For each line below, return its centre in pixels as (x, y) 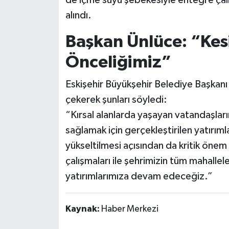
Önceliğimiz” (118, 62)
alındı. (78, 15)
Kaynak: (83, 209)
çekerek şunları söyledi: (116, 100)
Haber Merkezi (130, 209)
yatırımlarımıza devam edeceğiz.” (139, 177)
